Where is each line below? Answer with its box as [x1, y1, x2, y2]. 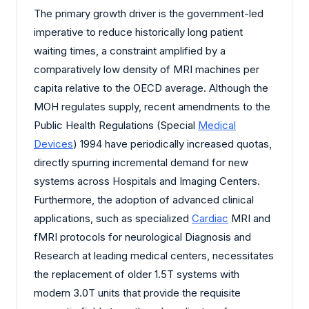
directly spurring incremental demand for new [34, 156, 248, 170]
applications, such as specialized [34, 212, 192, 226]
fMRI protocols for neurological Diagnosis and [34, 230, 251, 244]
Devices [34, 137, 73, 151]
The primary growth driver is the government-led [34, 7, 263, 21]
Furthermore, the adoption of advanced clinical [34, 193, 254, 207]
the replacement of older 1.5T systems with [34, 268, 239, 281]
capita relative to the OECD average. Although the [34, 81, 268, 95]
